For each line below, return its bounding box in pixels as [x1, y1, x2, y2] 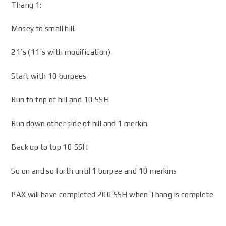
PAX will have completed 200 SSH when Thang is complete [11, 190, 214, 199]
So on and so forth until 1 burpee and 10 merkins [11, 166, 177, 175]
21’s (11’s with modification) [11, 48, 111, 56]
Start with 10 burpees [11, 72, 87, 80]
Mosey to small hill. [11, 24, 76, 33]
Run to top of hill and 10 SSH [11, 95, 109, 104]
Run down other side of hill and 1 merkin [11, 119, 148, 128]
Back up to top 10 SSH [11, 143, 88, 151]
